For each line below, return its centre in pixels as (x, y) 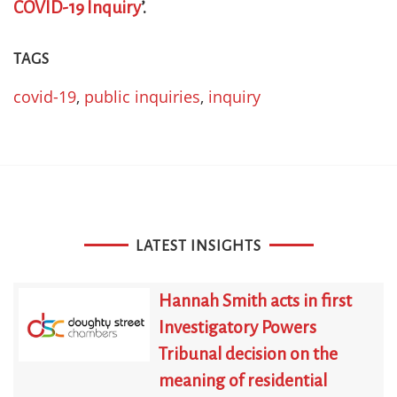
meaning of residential (242, 380)
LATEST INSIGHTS (198, 246)
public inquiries (142, 96)
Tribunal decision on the (248, 354)
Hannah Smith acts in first (255, 300)
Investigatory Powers (237, 327)
